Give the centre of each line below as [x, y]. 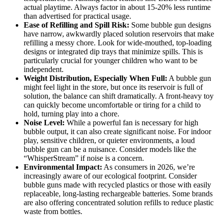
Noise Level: [44, 123]
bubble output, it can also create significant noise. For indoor [117, 131]
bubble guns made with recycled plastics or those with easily [117, 185]
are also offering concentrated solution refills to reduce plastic [119, 203]
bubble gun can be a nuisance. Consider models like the [110, 149]
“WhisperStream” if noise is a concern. [84, 158]
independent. [44, 69]
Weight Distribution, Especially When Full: [95, 78]
